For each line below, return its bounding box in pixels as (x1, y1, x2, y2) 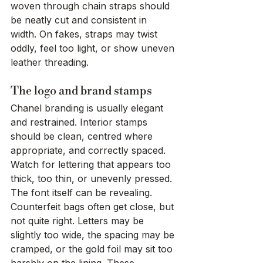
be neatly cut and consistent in (11, 14, 150, 26)
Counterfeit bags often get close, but (11, 201, 177, 213)
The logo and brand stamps (11, 84, 152, 99)
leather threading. (11, 56, 89, 69)
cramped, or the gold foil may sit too (11, 243, 176, 255)
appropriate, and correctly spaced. (11, 144, 168, 157)
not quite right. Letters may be (11, 215, 147, 227)
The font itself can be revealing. (11, 187, 155, 199)
